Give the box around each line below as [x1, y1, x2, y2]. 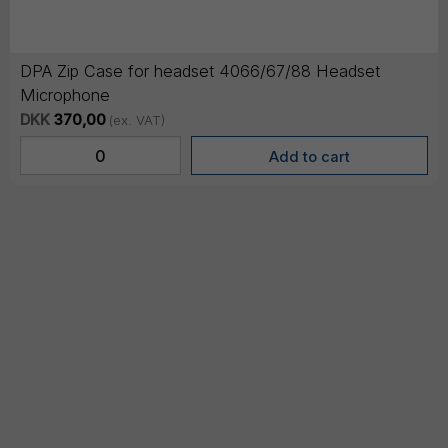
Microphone [20, 85, 110, 106]
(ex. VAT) [108, 112, 165, 129]
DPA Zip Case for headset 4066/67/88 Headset [20, 61, 380, 82]
